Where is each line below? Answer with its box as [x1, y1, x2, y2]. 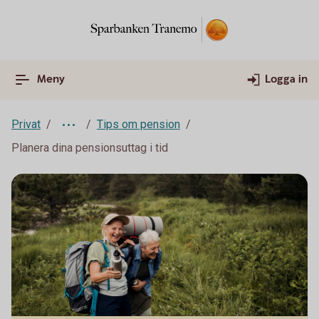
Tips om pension [97, 117, 180, 131]
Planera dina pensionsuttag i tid [11, 141, 168, 155]
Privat [11, 117, 41, 131]
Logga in [265, 72, 308, 87]
